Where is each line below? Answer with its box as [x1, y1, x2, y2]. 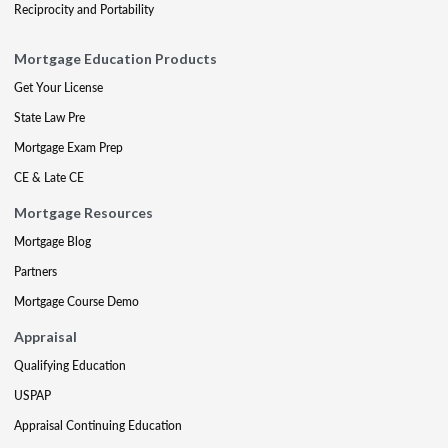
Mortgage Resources [14, 203, 153, 221]
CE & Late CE [14, 168, 84, 186]
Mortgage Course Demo [14, 292, 139, 310]
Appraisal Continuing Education [14, 416, 182, 434]
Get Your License [14, 78, 103, 96]
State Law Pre [14, 108, 85, 126]
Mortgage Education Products [14, 49, 217, 67]
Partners [14, 262, 57, 280]
